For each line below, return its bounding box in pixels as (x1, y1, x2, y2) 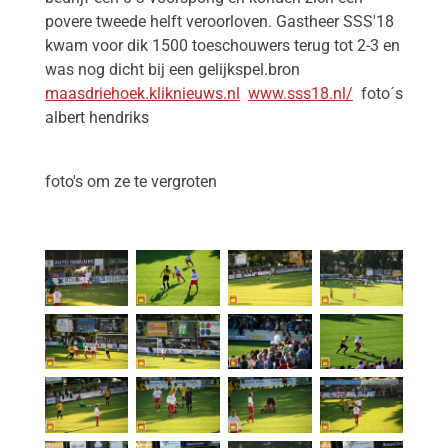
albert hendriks (44, 107, 149, 127)
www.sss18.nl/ (247, 83, 353, 103)
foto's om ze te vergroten (44, 171, 273, 191)
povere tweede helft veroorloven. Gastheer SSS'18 (44, 11, 394, 31)
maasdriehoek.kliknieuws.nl (44, 83, 240, 103)
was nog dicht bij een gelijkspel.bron (44, 59, 300, 79)
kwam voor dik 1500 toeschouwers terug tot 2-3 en (44, 35, 400, 55)
